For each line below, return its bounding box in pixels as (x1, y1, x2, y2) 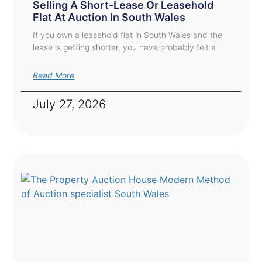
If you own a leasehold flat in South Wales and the (33, 30, 223, 40)
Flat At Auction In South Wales (33, 11, 186, 24)
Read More (33, 70, 75, 81)
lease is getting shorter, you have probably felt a (33, 42, 216, 53)
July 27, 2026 (33, 97, 106, 112)
